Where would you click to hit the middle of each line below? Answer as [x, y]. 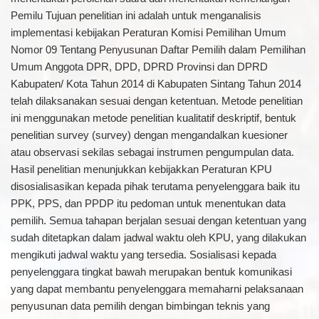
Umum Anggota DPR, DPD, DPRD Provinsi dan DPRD [139, 67]
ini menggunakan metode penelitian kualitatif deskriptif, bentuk [153, 118]
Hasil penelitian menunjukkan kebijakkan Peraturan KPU [141, 169]
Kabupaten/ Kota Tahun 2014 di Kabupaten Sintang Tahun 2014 [156, 84]
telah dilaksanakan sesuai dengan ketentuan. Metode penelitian [156, 101]
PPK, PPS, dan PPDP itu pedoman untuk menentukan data [148, 203]
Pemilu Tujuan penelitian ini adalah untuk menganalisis [136, 15]
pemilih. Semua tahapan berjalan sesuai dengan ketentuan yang [158, 220]
